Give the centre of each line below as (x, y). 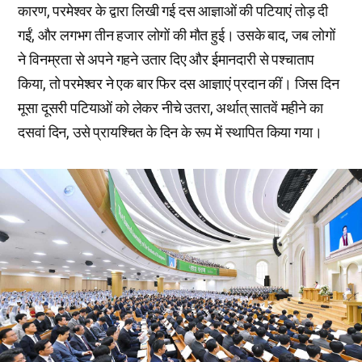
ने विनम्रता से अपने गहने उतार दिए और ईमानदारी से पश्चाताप (166, 60)
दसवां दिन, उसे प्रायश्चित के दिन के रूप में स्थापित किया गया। (170, 133)
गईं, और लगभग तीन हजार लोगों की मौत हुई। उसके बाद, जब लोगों (177, 36)
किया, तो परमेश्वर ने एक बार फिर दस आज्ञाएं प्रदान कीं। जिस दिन (179, 84)
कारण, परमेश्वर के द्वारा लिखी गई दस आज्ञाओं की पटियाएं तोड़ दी (173, 11)
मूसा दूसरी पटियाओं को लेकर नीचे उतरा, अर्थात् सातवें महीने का (170, 108)
